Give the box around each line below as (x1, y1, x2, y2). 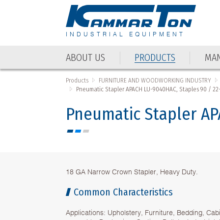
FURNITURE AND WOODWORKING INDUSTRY (99, 76, 212, 84)
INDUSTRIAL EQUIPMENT (66, 30, 186, 38)
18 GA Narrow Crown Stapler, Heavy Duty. (66, 166, 198, 176)
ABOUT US (66, 51, 106, 63)
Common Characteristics (74, 186, 173, 198)
